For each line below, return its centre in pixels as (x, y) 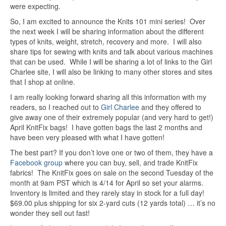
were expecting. (35, 6)
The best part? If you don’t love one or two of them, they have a (111, 152)
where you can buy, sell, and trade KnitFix (130, 162)
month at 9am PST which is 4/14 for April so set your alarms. (107, 183)
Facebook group (36, 162)
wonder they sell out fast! (50, 213)
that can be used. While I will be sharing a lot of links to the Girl (111, 62)
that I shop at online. (43, 82)
